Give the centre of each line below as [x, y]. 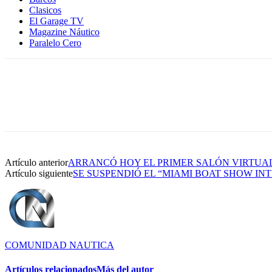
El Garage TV [56, 21]
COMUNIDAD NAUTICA [59, 245]
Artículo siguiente [39, 174]
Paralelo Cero [55, 43]
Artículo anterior [36, 163]
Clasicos [45, 10]
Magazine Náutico [64, 32]
